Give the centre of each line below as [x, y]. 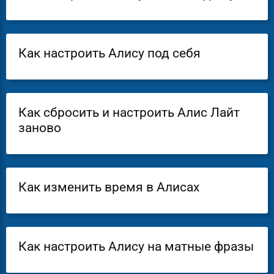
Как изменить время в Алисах [109, 187]
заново [40, 128]
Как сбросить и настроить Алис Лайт [129, 112]
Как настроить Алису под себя [109, 53]
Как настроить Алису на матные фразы [136, 246]
